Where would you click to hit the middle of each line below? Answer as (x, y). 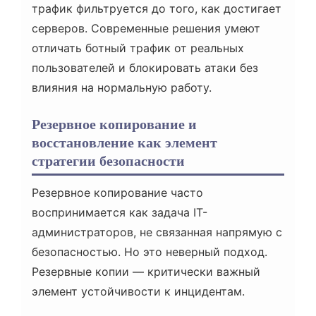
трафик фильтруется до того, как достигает (157, 9)
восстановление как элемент (124, 143)
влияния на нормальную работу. (122, 88)
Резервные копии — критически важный (146, 272)
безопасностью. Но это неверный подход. (150, 252)
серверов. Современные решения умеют (146, 29)
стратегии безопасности (108, 161)
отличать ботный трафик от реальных (138, 48)
